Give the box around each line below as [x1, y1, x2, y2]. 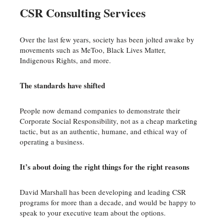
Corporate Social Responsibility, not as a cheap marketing [20, 116, 197, 126]
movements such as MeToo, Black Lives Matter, [20, 45, 166, 55]
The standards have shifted [20, 80, 105, 91]
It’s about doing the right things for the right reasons [20, 161, 189, 172]
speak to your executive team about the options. [20, 208, 166, 218]
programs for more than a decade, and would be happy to [20, 197, 196, 207]
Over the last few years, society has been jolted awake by [20, 35, 194, 44]
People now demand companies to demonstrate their [20, 106, 180, 115]
